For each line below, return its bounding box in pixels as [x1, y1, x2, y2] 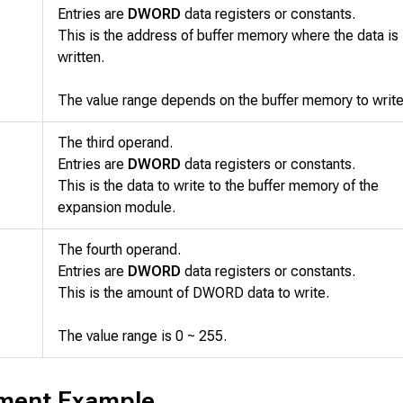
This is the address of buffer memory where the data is [58, 27, 399, 45]
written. [58, 49, 104, 67]
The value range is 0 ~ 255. [58, 327, 227, 345]
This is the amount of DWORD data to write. [58, 284, 329, 302]
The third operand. [58, 134, 173, 152]
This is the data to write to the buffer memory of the [58, 177, 379, 195]
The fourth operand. [58, 241, 181, 259]
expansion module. [58, 199, 175, 217]
